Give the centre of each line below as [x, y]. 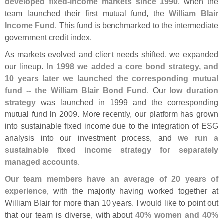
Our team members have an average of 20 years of [111, 178]
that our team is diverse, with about [70, 214]
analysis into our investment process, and [91, 138]
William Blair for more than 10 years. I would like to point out [111, 202]
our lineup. [26, 66]
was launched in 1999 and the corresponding [127, 102]
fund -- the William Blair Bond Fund [76, 90]
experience [26, 190]
